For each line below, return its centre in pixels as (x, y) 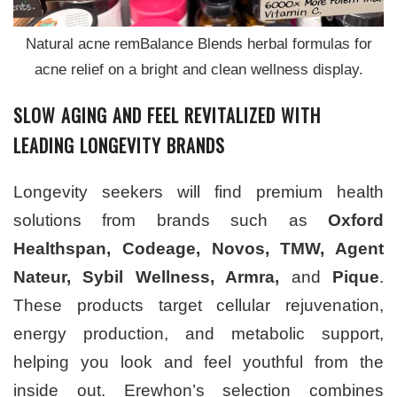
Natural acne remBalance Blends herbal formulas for (198, 43)
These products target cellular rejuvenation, (198, 305)
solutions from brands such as (171, 220)
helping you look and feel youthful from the (198, 362)
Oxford (356, 220)
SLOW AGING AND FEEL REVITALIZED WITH (167, 115)
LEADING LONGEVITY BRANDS (119, 145)
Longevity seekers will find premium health (198, 191)
